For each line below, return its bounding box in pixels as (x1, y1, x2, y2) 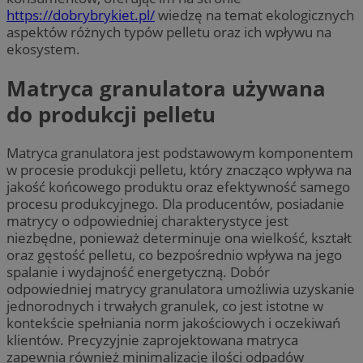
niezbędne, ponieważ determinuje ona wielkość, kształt (6, 228, 352, 247)
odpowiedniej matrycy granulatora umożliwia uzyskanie (6, 279, 355, 298)
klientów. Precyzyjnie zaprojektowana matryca (6, 330, 298, 349)
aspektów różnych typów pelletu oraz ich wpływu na (6, 23, 331, 42)
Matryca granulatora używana (6, 73, 326, 103)
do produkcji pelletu (6, 99, 216, 129)
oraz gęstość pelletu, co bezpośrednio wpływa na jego (6, 245, 342, 264)
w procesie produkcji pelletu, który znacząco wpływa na (6, 160, 352, 179)
